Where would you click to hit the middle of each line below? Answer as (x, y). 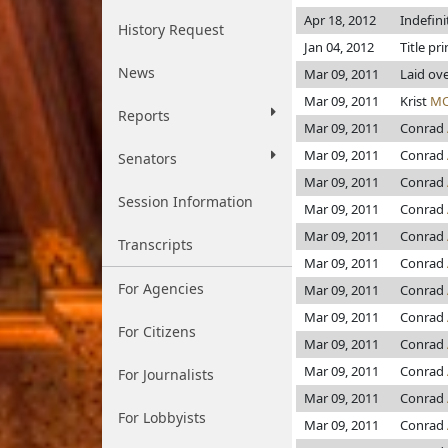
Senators (147, 158)
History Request (171, 29)
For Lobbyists (162, 417)
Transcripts (155, 244)
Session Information (185, 201)
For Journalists (166, 374)
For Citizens (157, 331)
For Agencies (161, 288)
